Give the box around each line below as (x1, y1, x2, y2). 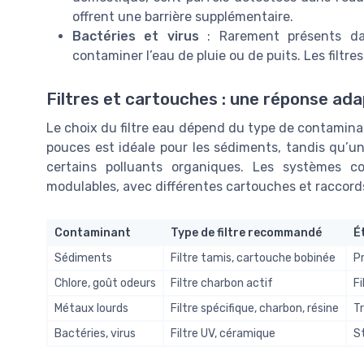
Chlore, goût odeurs (54, 276, 156, 291)
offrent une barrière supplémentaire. (72, 9, 293, 25)
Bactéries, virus (54, 327, 136, 341)
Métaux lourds (54, 301, 128, 316)
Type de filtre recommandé (171, 226, 322, 240)
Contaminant (54, 226, 131, 240)
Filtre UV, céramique (171, 327, 275, 341)
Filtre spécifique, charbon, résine (171, 301, 339, 316)
